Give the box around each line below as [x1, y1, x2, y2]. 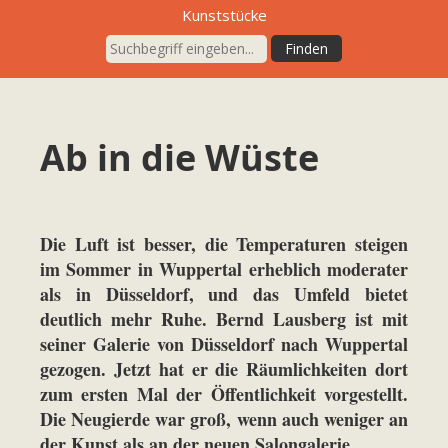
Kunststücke [181, 5, 267, 26]
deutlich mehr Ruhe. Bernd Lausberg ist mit [40, 306, 408, 333]
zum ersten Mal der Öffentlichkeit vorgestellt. [40, 381, 408, 408]
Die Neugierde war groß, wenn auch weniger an [40, 406, 408, 433]
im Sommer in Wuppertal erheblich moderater [40, 256, 408, 283]
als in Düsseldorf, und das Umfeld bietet [40, 281, 408, 308]
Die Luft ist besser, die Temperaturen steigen [40, 231, 408, 258]
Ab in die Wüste [40, 133, 319, 183]
